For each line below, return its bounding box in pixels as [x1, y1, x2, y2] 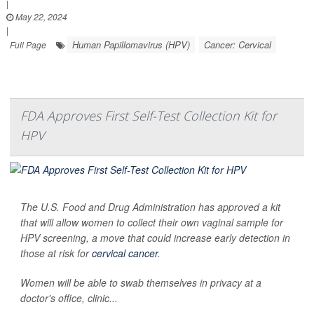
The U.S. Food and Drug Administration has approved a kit [20, 199, 280, 214]
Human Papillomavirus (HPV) [72, 37, 190, 51]
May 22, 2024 [13, 10, 67, 22]
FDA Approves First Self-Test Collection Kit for [20, 107, 277, 124]
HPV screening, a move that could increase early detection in [20, 230, 290, 245]
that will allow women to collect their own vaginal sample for [20, 214, 283, 229]
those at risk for [20, 245, 92, 260]
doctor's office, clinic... [20, 290, 118, 305]
